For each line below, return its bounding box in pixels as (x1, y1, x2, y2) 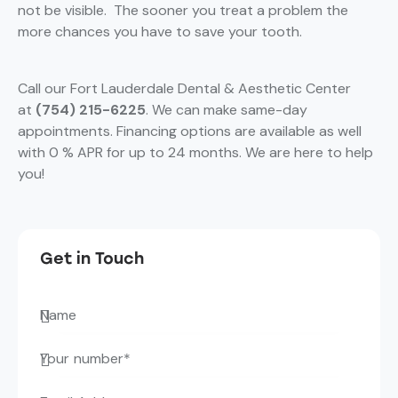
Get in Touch (40, 249, 144, 269)
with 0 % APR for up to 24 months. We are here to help (18, 143, 373, 163)
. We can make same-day (146, 100, 307, 120)
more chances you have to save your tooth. (18, 22, 306, 42)
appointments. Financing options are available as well (18, 122, 362, 141)
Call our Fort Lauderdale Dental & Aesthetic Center (18, 79, 351, 99)
